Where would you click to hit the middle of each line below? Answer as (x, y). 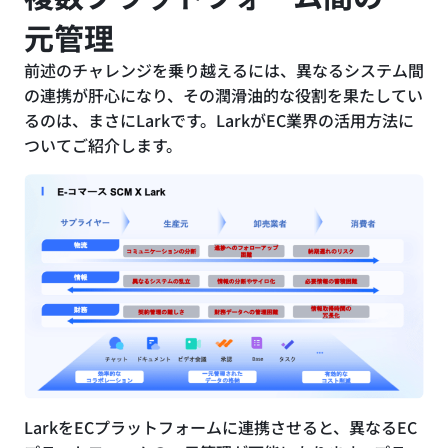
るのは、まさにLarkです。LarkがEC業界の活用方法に (219, 119)
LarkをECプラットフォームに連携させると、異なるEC (220, 426)
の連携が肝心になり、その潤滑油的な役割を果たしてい (223, 94)
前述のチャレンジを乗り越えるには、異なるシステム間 (224, 69)
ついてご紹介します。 (103, 144)
